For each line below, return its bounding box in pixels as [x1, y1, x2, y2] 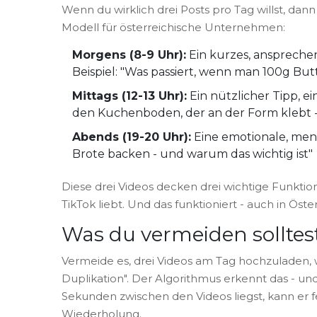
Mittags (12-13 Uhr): [72, 89, 187, 103]
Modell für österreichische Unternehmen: [62, 21, 285, 35]
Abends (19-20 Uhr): [72, 130, 191, 144]
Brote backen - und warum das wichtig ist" [72, 147, 313, 161]
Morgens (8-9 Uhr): [72, 48, 186, 62]
